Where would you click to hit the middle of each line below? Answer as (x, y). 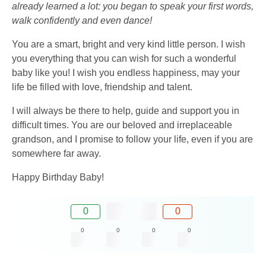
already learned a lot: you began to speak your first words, (133, 7)
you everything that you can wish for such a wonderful (124, 59)
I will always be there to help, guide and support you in (126, 111)
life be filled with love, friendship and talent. (102, 87)
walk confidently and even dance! (82, 21)
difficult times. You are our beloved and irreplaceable (122, 125)
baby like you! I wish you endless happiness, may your (126, 73)
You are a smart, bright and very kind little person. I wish (129, 45)
